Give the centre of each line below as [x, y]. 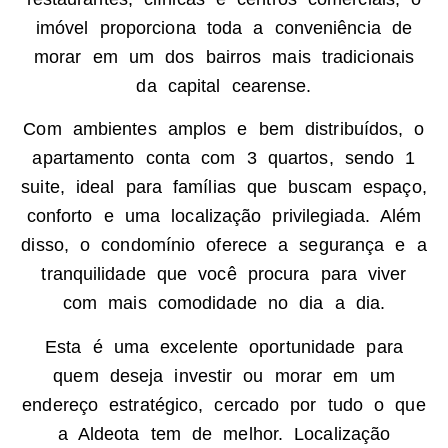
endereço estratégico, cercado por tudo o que [224, 404]
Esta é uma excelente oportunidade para [224, 346]
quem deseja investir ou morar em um [224, 375]
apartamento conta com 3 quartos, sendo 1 [224, 158]
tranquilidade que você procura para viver [224, 274]
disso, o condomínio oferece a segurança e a [224, 245]
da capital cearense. [224, 86]
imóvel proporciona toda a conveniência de [224, 28]
